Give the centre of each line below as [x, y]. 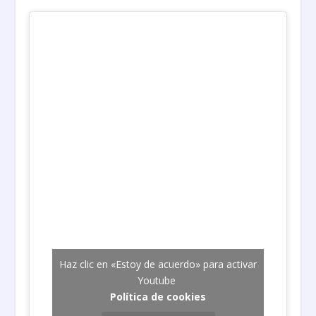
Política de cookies [158, 297]
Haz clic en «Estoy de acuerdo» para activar [158, 265]
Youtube [158, 281]
